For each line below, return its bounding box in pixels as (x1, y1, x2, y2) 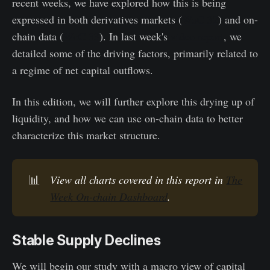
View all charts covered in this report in (50, 172, 227, 187)
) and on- (218, 11, 258, 27)
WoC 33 (63, 28, 99, 43)
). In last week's (99, 28, 171, 43)
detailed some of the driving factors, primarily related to (12, 45, 258, 60)
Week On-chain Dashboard (50, 189, 168, 204)
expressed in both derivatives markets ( (12, 11, 182, 27)
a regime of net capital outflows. (12, 62, 153, 77)
